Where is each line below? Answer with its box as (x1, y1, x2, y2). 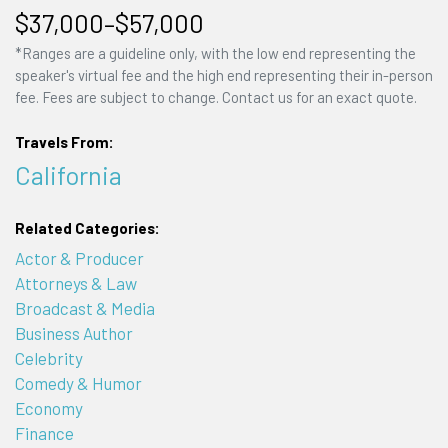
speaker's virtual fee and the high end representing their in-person (14, 65, 433, 84)
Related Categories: (14, 219, 160, 238)
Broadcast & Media (14, 297, 155, 318)
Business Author (14, 322, 133, 343)
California (14, 158, 122, 190)
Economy (14, 397, 83, 418)
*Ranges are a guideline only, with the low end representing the (14, 43, 416, 62)
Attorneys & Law (14, 272, 137, 293)
